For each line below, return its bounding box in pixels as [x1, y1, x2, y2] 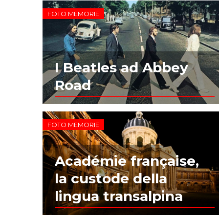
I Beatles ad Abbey [55, 59, 189, 76]
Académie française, [55, 152, 199, 169]
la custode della [55, 170, 168, 187]
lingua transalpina [55, 187, 183, 204]
